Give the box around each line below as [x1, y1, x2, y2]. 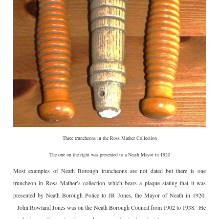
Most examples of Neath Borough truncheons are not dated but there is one [13, 167, 206, 175]
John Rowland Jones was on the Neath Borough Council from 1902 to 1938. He [13, 203, 206, 212]
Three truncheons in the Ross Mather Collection [62, 134, 157, 142]
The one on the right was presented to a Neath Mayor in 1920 [49, 151, 170, 158]
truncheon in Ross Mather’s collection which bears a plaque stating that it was [13, 179, 206, 187]
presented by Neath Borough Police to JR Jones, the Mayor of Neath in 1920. [13, 191, 206, 199]
